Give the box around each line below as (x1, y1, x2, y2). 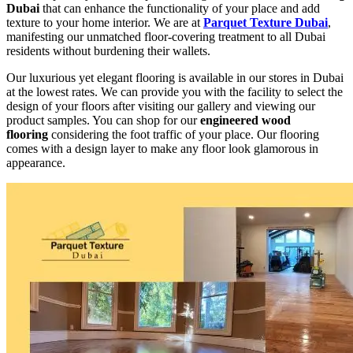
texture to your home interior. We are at (6, 16, 203, 30)
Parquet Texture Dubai (203, 16, 328, 30)
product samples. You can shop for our (6, 113, 200, 128)
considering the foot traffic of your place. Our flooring (48, 128, 319, 142)
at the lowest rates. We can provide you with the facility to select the (6, 85, 343, 99)
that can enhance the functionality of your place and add (39, 2, 320, 16)
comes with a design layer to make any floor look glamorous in (6, 142, 318, 156)
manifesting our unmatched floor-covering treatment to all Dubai (6, 30, 325, 44)
